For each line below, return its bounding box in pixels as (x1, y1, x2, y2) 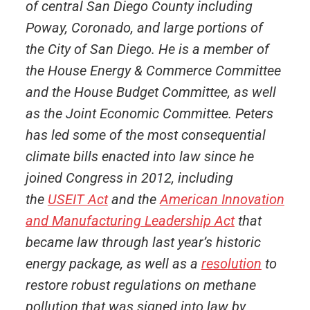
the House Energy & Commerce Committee (25, 62, 281, 79)
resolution (201, 255, 262, 272)
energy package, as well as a (25, 255, 201, 272)
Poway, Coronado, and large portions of (25, 19, 263, 36)
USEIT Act (47, 191, 108, 208)
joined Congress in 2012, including (25, 170, 233, 186)
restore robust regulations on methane (25, 277, 256, 293)
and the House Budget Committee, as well (25, 84, 276, 100)
